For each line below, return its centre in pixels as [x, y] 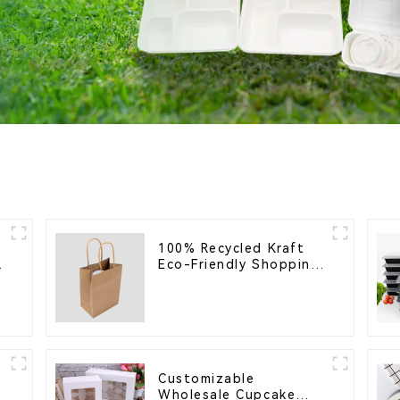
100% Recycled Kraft [232, 249]
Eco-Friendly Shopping [239, 265]
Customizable [207, 379]
